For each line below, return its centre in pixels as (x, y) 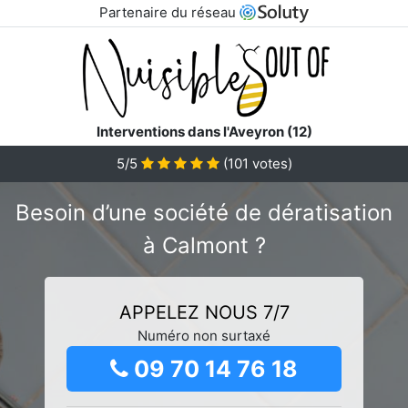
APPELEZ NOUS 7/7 (204, 312)
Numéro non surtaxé (204, 335)
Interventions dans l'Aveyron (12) (204, 131)
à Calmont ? (204, 245)
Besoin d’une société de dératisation (204, 212)
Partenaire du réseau (169, 12)
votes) (270, 163)
